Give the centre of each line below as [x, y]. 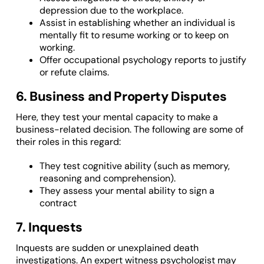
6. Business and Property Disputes [121, 97]
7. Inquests [49, 227]
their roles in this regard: [68, 142]
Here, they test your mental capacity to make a [117, 117]
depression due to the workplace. [111, 11]
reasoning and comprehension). [107, 179]
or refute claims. [74, 72]
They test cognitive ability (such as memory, [134, 166]
